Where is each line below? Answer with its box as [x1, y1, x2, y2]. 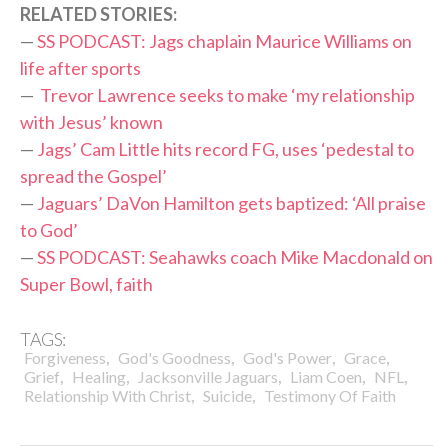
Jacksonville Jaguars [138, 366, 278, 386]
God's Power [243, 347, 332, 367]
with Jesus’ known [20, 111, 163, 134]
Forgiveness [24, 347, 106, 367]
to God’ [20, 219, 78, 242]
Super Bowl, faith [20, 273, 153, 296]
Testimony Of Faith [264, 385, 396, 405]
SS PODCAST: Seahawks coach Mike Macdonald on [37, 246, 433, 269]
